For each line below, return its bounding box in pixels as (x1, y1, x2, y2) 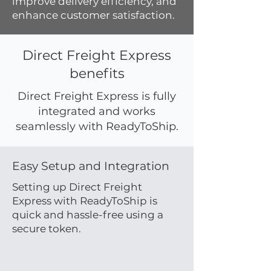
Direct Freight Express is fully (18, 90, 176, 103)
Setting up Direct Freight (12, 181, 142, 193)
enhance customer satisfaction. (12, 9, 175, 21)
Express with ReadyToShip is (12, 195, 157, 207)
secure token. (12, 223, 81, 235)
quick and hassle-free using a (12, 209, 163, 221)
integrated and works (38, 105, 155, 118)
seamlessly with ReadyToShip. (15, 120, 178, 133)
